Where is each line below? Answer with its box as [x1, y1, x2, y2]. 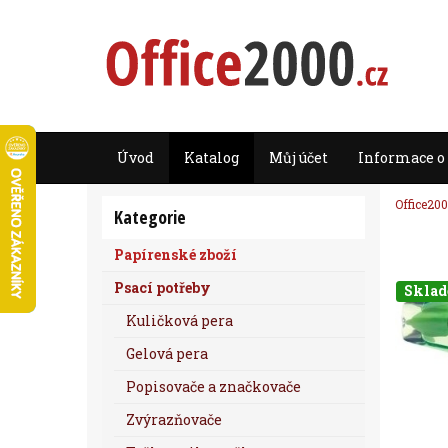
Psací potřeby [114, 278, 211, 297]
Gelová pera [126, 344, 208, 363]
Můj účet [269, 148, 328, 167]
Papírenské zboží [114, 245, 237, 264]
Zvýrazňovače [126, 410, 222, 429]
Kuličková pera [126, 311, 233, 330]
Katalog [184, 148, 239, 167]
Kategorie [114, 205, 186, 229]
